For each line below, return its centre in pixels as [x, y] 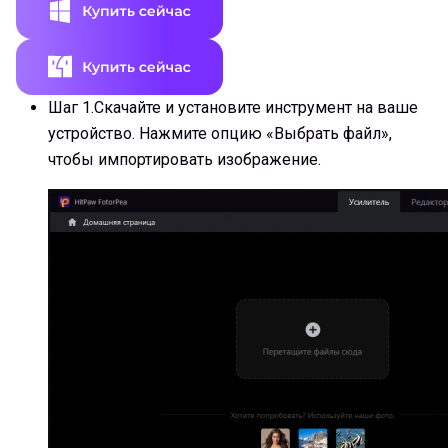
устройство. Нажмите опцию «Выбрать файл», [220, 133]
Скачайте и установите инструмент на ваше [256, 107]
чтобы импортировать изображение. [184, 159]
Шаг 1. [71, 107]
